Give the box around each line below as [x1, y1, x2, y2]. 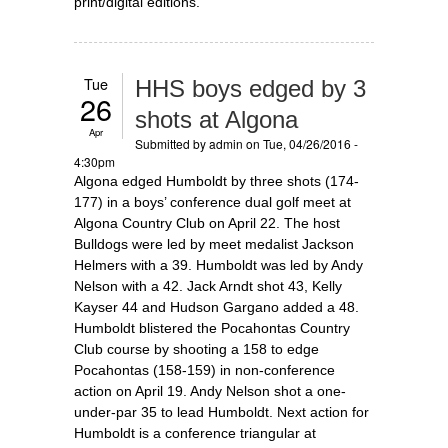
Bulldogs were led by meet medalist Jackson [74, 235, 354, 252]
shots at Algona [135, 105, 298, 133]
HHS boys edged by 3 [135, 74, 366, 102]
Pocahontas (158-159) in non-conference [74, 361, 335, 378]
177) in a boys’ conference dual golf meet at [74, 193, 351, 210]
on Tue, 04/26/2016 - [243, 134, 358, 152]
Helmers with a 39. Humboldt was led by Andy [74, 256, 363, 273]
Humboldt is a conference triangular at [74, 424, 316, 441]
